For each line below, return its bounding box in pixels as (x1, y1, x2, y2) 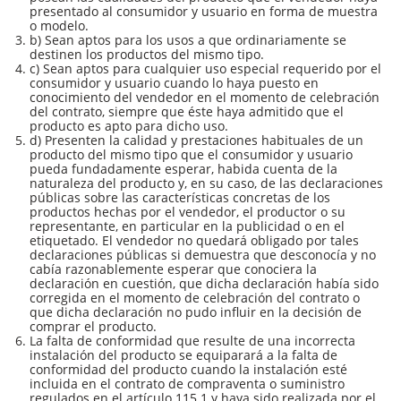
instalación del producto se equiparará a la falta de (30, 346, 337, 364)
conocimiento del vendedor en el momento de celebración (30, 89, 380, 107)
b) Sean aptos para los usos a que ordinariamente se (30, 31, 346, 49)
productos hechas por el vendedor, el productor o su (30, 203, 346, 221)
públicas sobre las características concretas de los (30, 189, 330, 207)
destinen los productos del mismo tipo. (30, 46, 264, 64)
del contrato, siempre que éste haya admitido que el (30, 103, 344, 121)
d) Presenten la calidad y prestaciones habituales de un (30, 132, 363, 149)
